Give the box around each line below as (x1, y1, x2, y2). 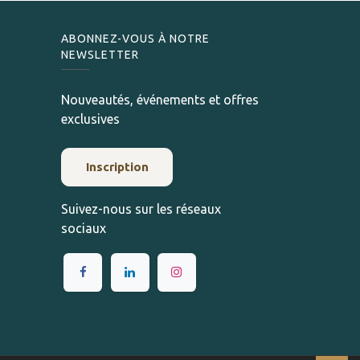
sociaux (61, 221, 106, 236)
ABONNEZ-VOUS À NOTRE (61, 32, 210, 46)
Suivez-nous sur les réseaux (61, 202, 221, 217)
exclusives (61, 112, 120, 127)
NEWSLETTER (61, 48, 139, 62)
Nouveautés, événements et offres (61, 92, 259, 108)
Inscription (85, 160, 149, 174)
